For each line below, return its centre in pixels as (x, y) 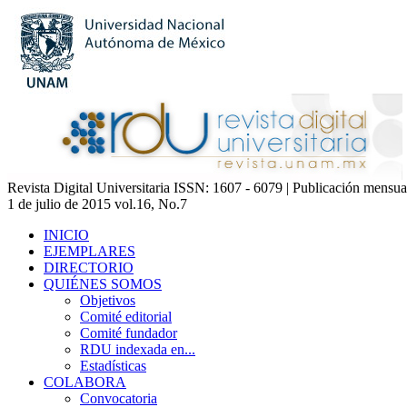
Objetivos (108, 300)
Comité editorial (126, 317)
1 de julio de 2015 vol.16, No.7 (97, 204)
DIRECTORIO (89, 268)
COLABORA (85, 382)
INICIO (66, 235)
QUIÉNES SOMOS (103, 284)
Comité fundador (129, 333)
